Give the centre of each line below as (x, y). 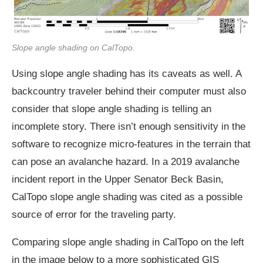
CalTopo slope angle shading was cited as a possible (127, 197)
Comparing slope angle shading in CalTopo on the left (128, 242)
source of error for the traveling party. (94, 214)
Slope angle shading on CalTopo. (73, 47)
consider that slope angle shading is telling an (112, 109)
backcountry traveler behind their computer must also (129, 91)
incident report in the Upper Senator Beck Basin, (118, 179)
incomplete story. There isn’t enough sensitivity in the (129, 126)
